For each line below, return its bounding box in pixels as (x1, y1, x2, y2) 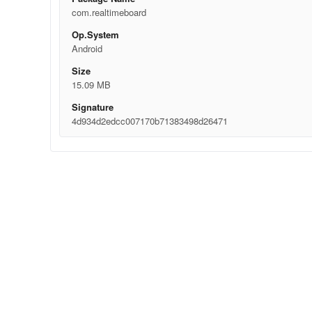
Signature (71, 100, 114, 114)
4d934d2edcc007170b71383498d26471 (71, 114, 228, 127)
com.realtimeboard (71, 6, 146, 19)
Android (71, 42, 102, 55)
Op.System (71, 28, 119, 41)
